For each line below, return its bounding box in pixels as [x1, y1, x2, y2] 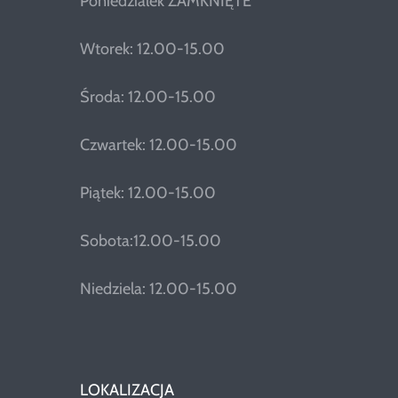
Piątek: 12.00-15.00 [79, 183, 216, 203]
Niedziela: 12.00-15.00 [79, 279, 237, 299]
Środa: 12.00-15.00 [79, 87, 216, 107]
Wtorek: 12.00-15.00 [79, 39, 225, 60]
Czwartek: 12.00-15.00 [79, 135, 237, 155]
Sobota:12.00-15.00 [79, 231, 221, 251]
